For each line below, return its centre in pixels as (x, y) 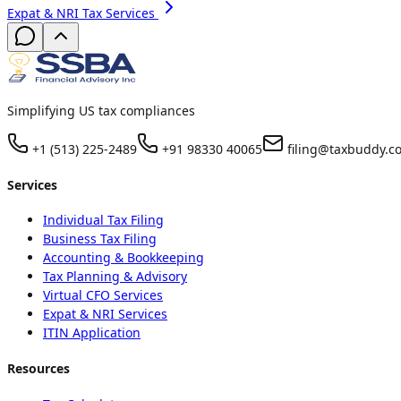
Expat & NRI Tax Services (81, 13)
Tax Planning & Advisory (115, 277)
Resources (38, 368)
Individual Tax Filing (103, 220)
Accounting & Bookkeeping (124, 258)
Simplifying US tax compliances (101, 111)
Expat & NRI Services (105, 314)
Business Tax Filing (100, 239)
